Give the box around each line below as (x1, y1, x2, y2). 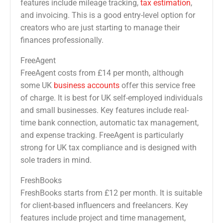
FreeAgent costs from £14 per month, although (20, 68, 184, 78)
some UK (20, 81, 54, 91)
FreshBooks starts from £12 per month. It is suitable (20, 188, 202, 198)
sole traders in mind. (20, 155, 92, 165)
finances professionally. (20, 35, 104, 45)
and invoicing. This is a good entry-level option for (20, 10, 195, 20)
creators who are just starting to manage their (20, 23, 180, 33)
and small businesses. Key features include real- (20, 106, 189, 115)
